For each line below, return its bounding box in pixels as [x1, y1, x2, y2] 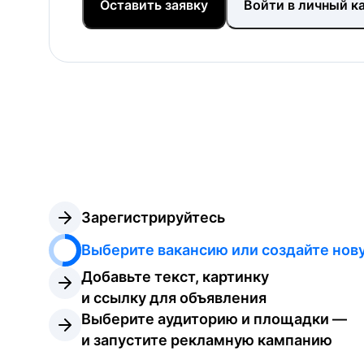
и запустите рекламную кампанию [81, 331, 332, 349]
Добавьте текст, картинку [81, 268, 269, 285]
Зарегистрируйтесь [81, 209, 225, 226]
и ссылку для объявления [81, 289, 266, 306]
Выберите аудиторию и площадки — [81, 310, 347, 327]
